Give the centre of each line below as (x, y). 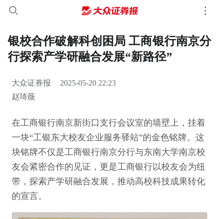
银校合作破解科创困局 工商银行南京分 (109, 41)
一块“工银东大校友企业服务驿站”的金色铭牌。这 (108, 137)
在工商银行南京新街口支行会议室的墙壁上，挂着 (109, 123)
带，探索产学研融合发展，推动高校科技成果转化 (109, 181)
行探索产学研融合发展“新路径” (90, 57)
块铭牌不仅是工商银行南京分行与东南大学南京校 (109, 152)
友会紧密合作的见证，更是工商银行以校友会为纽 (109, 167)
